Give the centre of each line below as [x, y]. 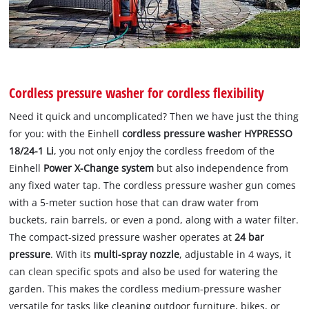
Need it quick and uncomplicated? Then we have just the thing [154, 117]
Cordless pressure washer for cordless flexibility [137, 92]
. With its [72, 255]
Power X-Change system [99, 168]
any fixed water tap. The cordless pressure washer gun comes [153, 186]
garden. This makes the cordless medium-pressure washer [146, 289]
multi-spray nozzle [137, 255]
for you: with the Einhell [66, 134]
